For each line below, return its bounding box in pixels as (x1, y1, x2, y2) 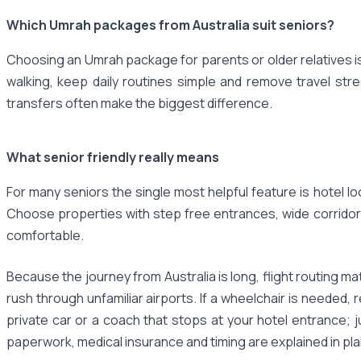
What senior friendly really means (6, 147, 219, 166)
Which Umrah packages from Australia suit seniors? (6, 15, 334, 34)
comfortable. (6, 226, 84, 244)
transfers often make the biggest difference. (6, 93, 272, 112)
